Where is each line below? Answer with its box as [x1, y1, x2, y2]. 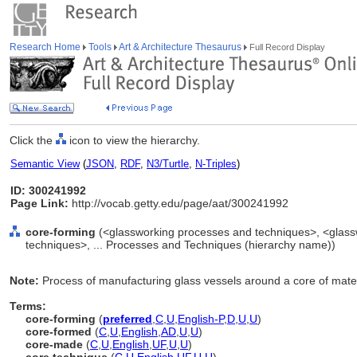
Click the [10, 134, 56, 147]
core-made [25, 338, 83, 351]
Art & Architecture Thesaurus [117, 41, 244, 53]
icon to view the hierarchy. [66, 134, 200, 147]
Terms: [10, 300, 46, 312]
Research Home [10, 41, 83, 53]
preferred [103, 312, 152, 325]
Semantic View [10, 158, 80, 170]
